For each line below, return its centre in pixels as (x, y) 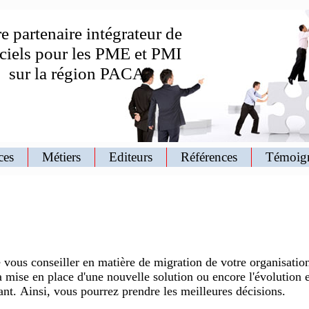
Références (209, 157)
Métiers (61, 157)
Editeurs (131, 157)
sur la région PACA (77, 73)
